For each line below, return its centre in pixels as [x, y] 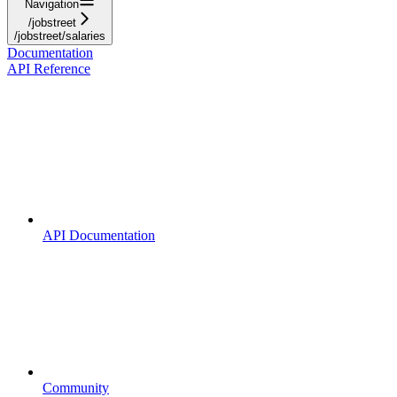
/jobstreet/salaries [60, 35]
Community [76, 387]
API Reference [49, 68]
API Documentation [99, 235]
